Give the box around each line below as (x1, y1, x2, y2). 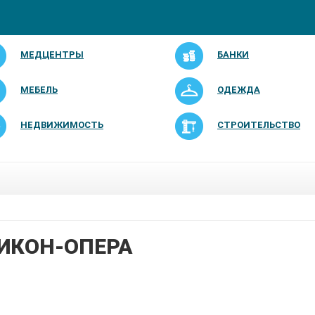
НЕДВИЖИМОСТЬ (20, 120, 103, 130)
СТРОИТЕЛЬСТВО (217, 120, 300, 130)
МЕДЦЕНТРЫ (20, 49, 84, 60)
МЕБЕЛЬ (20, 84, 58, 95)
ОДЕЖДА (217, 84, 260, 95)
